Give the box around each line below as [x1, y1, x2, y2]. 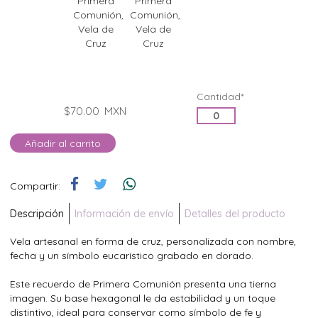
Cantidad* [196, 90, 243, 104]
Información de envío [75, 207, 174, 220]
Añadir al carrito [25, 136, 101, 150]
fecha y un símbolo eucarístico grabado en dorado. [10, 248, 253, 262]
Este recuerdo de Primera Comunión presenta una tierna [10, 277, 276, 290]
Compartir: [10, 179, 60, 192]
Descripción [10, 207, 64, 220]
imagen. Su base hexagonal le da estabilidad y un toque [10, 291, 275, 305]
